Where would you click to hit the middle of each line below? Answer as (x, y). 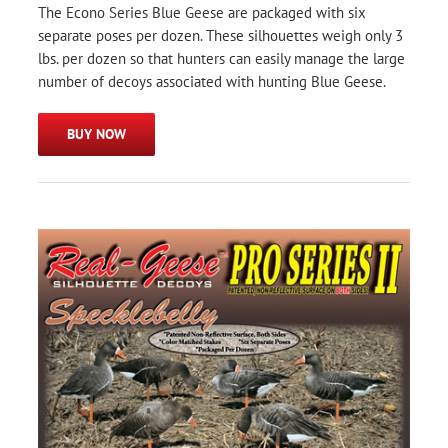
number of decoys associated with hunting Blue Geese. (212, 81)
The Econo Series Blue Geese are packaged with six (202, 12)
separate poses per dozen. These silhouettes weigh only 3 (220, 35)
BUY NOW (96, 133)
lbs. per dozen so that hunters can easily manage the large (221, 58)
